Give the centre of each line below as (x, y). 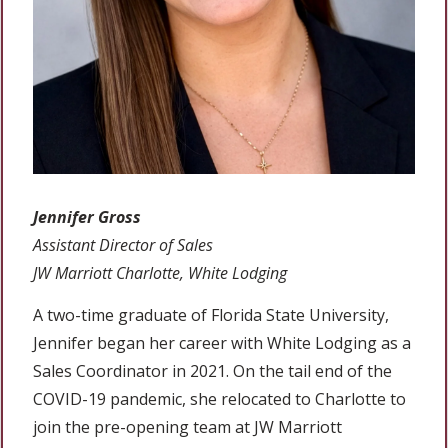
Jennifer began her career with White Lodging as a (222, 342)
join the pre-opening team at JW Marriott (187, 426)
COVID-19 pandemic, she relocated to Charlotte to (219, 398)
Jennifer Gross (87, 216)
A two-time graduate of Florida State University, (211, 314)
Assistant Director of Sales (123, 244)
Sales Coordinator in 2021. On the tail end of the (212, 370)
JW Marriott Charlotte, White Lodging (160, 272)
